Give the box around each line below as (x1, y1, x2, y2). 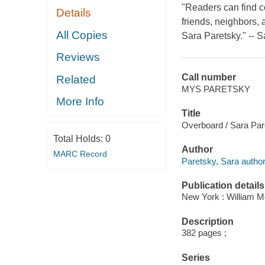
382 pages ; (181, 228, 227, 238)
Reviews (56, 51, 101, 64)
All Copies (56, 28, 108, 41)
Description (181, 216, 234, 227)
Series (181, 252, 210, 263)
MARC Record (53, 148, 107, 159)
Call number (181, 72, 236, 83)
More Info (56, 95, 105, 108)
